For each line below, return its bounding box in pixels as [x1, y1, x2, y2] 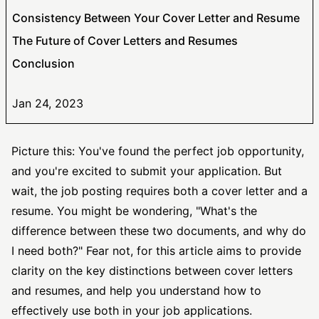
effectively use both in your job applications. [11, 303, 252, 318]
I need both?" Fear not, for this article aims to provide [11, 244, 301, 258]
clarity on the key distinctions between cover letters [11, 263, 293, 278]
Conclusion [12, 56, 75, 70]
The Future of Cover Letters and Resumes [12, 33, 238, 48]
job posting [61, 184, 122, 198]
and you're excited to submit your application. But [11, 164, 282, 178]
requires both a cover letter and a [122, 184, 308, 198]
